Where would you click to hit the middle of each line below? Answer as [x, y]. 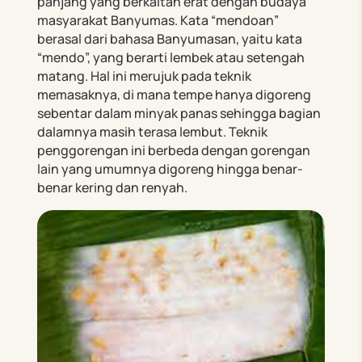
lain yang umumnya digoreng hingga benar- [170, 169]
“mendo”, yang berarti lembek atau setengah [171, 58]
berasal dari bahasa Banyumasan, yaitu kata [170, 39]
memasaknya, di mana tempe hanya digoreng [175, 95]
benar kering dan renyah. [113, 188]
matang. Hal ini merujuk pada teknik [145, 76]
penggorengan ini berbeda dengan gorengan [174, 151]
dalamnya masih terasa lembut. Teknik [153, 132]
